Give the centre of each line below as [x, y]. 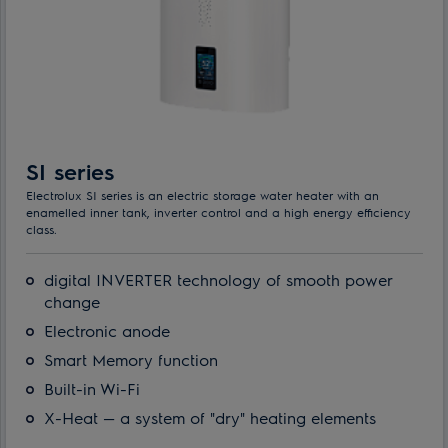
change [72, 301]
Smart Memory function [131, 359]
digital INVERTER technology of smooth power [218, 279]
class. [41, 228]
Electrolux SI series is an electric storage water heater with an [202, 194]
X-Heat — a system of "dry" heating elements [210, 417]
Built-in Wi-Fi [92, 388]
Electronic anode [107, 330]
